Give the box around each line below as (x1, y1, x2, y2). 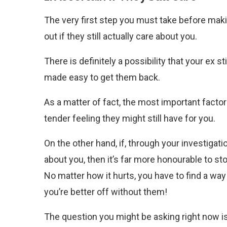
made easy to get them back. (44, 71, 162, 83)
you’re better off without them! (44, 186, 167, 197)
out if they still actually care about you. (44, 30, 197, 42)
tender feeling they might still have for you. (44, 112, 215, 124)
